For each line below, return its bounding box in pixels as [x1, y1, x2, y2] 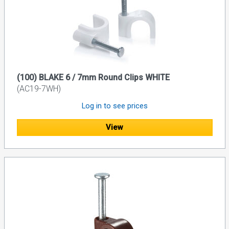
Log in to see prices [81, 101, 148, 111]
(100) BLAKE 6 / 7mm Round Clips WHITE [16, 73, 170, 83]
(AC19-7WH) [16, 84, 61, 94]
